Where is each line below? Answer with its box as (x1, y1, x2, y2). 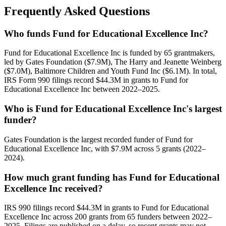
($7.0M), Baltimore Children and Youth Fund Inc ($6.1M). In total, (4, 67, 217, 76)
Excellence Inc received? (4, 183, 103, 194)
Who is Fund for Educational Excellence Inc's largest (4, 103, 222, 115)
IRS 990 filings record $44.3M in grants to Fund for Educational (4, 203, 209, 212)
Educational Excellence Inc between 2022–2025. (4, 85, 160, 94)
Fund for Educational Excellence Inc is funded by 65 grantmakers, (4, 48, 215, 58)
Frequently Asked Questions (4, 4, 150, 18)
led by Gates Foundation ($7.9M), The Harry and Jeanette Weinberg (4, 58, 221, 67)
